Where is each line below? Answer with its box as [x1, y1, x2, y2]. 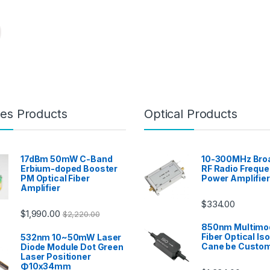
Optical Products [144, 107, 237, 122]
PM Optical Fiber [20, 173, 90, 184]
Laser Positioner [20, 251, 91, 262]
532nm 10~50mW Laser [20, 232, 122, 243]
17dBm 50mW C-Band [20, 154, 113, 165]
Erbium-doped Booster [20, 163, 118, 174]
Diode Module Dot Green [20, 242, 124, 253]
